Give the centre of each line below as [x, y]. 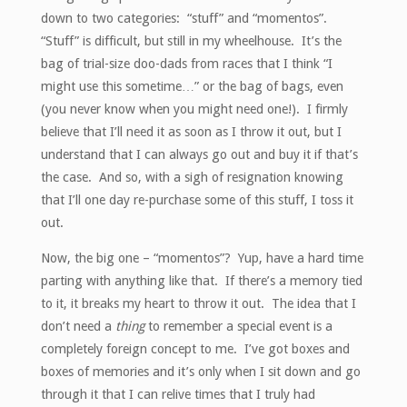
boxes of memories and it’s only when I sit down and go [200, 372]
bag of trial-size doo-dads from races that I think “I [186, 64]
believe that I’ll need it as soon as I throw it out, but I [191, 132]
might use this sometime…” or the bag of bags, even [192, 87]
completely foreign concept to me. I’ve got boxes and [195, 349]
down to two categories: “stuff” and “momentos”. [185, 19]
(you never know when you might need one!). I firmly [194, 109]
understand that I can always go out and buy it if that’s [199, 155]
